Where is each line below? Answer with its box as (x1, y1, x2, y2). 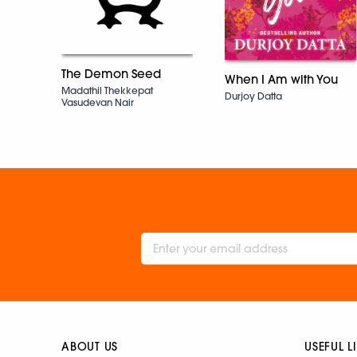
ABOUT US (61, 339, 119, 354)
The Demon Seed (61, 65, 161, 81)
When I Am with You (225, 71, 338, 87)
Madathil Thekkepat (61, 84, 153, 96)
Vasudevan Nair (61, 96, 134, 108)
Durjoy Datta (225, 89, 282, 102)
